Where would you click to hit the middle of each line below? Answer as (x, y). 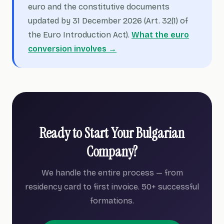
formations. (112, 201)
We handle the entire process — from (112, 173)
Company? (112, 152)
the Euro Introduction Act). (80, 35)
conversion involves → (72, 49)
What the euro (160, 35)
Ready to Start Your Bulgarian (112, 133)
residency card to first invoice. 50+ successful (112, 187)
